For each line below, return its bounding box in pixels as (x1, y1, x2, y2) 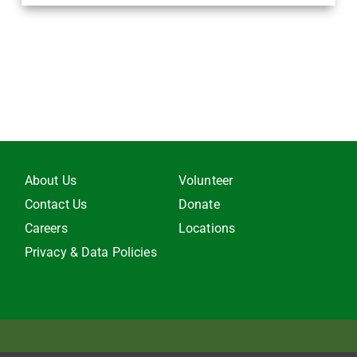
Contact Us (24, 196, 88, 212)
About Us (24, 172, 76, 188)
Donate (178, 196, 220, 212)
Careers (24, 220, 68, 236)
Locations (178, 220, 236, 236)
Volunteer (178, 172, 233, 188)
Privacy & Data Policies (24, 244, 157, 260)
